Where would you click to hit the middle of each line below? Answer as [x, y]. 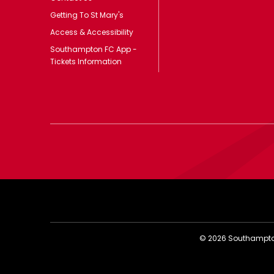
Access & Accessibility [92, 32]
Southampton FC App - [94, 49]
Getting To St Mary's [87, 15]
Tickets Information [86, 61]
